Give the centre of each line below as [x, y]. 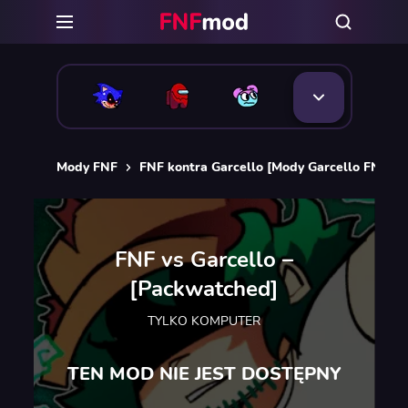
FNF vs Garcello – [204, 259]
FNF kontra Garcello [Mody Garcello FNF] [265, 167]
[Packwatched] [204, 288]
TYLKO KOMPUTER [204, 321]
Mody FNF [87, 167]
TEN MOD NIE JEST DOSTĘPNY [204, 373]
